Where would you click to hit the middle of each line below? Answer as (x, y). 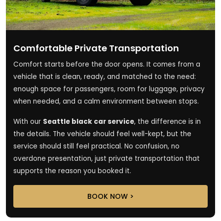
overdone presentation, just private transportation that (107, 158)
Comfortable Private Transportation (96, 48)
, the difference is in (167, 121)
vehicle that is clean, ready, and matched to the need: (105, 76)
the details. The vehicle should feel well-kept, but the (102, 134)
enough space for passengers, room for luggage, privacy (109, 89)
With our (28, 121)
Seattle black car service (89, 121)
